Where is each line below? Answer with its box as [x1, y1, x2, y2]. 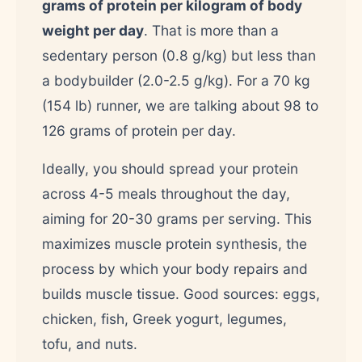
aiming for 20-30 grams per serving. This [42, 209, 312, 227]
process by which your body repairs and [42, 259, 308, 277]
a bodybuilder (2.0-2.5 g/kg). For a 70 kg [42, 71, 310, 89]
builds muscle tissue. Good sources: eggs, [42, 284, 320, 302]
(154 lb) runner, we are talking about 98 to [42, 96, 318, 114]
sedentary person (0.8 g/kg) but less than [42, 46, 316, 64]
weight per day [42, 21, 144, 39]
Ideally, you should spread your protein [42, 159, 298, 177]
